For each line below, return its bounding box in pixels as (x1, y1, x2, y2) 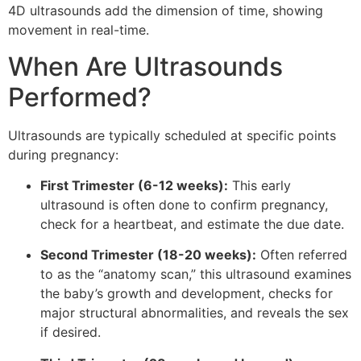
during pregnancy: (8, 146, 118, 163)
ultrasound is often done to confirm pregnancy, (40, 197, 328, 214)
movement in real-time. (8, 22, 149, 39)
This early (228, 177, 291, 194)
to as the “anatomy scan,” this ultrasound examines (40, 266, 351, 283)
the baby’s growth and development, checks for (40, 285, 333, 302)
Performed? (8, 81, 151, 113)
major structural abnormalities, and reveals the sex (40, 305, 349, 322)
